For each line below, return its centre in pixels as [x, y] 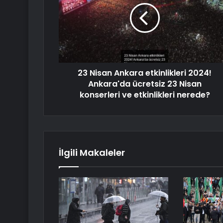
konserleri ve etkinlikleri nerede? [145, 95]
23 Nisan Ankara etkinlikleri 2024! [145, 73]
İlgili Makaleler [92, 153]
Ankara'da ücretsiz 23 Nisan [145, 84]
